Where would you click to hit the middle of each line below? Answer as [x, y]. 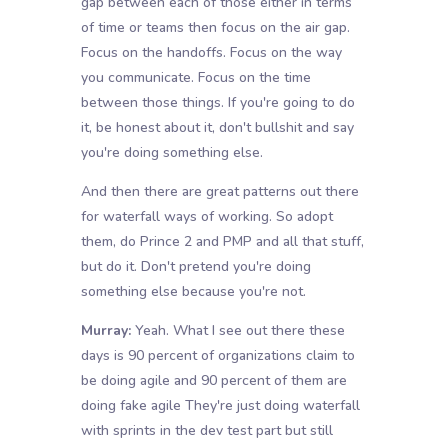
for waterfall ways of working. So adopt [206, 217]
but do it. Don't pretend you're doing [195, 267]
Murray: [105, 331]
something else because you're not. [193, 292]
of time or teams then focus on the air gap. [215, 28]
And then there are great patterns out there [219, 192]
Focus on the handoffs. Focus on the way [211, 53]
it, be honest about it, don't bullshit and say [217, 128]
